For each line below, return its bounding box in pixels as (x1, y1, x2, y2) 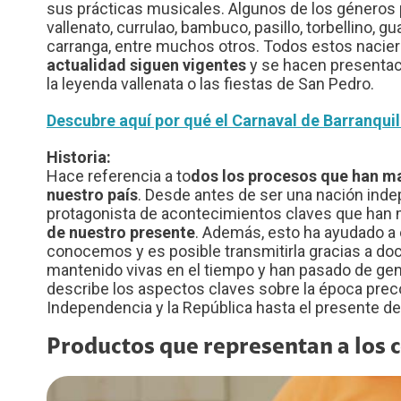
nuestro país (47, 184, 138, 204)
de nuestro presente (47, 222, 195, 242)
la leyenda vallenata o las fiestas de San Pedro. (47, 73, 374, 93)
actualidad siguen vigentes (47, 55, 246, 74)
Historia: (47, 147, 111, 166)
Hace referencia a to (47, 166, 191, 185)
